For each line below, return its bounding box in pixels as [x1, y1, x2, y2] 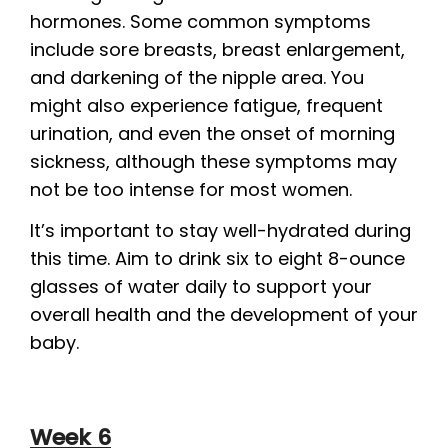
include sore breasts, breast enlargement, [30, 37, 405, 62]
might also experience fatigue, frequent [30, 93, 383, 118]
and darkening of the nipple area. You [30, 65, 364, 90]
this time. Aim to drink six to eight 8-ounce [30, 245, 405, 271]
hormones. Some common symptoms [30, 9, 371, 34]
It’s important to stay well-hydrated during [30, 217, 411, 243]
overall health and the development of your [30, 301, 418, 327]
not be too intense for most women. [30, 177, 352, 202]
